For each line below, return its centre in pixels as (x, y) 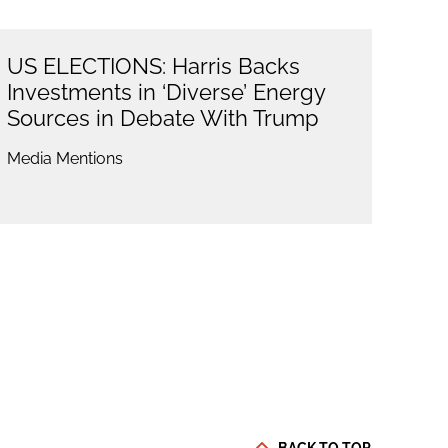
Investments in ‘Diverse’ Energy (165, 92)
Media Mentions (64, 159)
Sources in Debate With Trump (162, 118)
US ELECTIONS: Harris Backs (153, 66)
